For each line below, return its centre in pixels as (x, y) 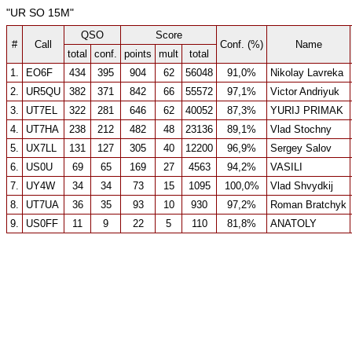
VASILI (286, 167)
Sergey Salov (301, 148)
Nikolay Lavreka (307, 73)
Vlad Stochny (301, 129)
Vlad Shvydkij (302, 186)
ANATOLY (293, 224)
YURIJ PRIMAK (307, 110)
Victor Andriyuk (305, 92)
